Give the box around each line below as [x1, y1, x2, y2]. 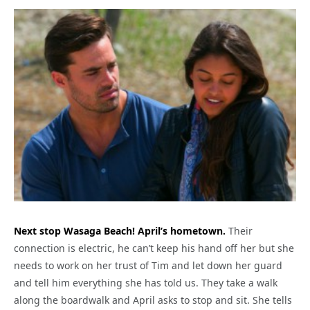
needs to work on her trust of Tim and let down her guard [14, 259, 282, 273]
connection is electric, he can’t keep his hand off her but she [14, 241, 294, 255]
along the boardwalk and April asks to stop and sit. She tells [14, 293, 292, 307]
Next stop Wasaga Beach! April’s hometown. [14, 224, 226, 238]
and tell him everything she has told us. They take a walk [14, 276, 277, 290]
